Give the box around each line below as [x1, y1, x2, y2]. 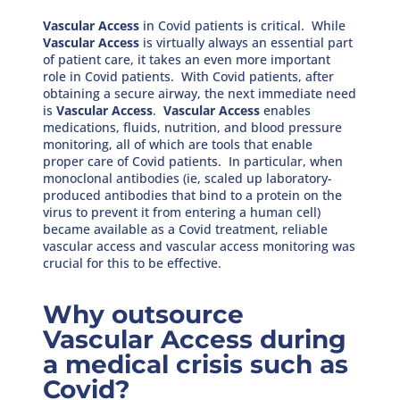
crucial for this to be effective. [43, 254, 222, 271]
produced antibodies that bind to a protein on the [43, 186, 343, 204]
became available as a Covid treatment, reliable [43, 220, 329, 237]
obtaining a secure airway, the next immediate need [43, 84, 357, 102]
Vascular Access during [43, 323, 347, 354]
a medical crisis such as [43, 348, 349, 379]
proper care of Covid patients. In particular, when [43, 152, 344, 170]
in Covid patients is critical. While [139, 16, 346, 34]
